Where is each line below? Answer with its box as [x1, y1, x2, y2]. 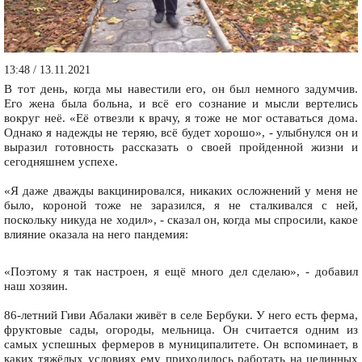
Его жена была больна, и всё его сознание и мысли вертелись [4, 97, 358, 111]
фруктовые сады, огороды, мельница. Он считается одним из [4, 323, 358, 337]
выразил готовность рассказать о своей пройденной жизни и [4, 141, 358, 154]
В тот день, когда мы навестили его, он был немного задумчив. [4, 82, 358, 96]
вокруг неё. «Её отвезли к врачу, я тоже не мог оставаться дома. [4, 112, 358, 125]
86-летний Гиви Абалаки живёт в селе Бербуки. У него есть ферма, [4, 309, 358, 322]
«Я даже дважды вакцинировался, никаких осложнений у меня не [4, 184, 358, 198]
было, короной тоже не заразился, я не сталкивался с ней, [4, 199, 358, 213]
